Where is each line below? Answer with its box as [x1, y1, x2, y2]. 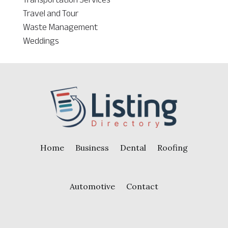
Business [75, 142, 109, 153]
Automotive [69, 181, 115, 191]
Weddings [22, 32, 59, 49]
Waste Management [22, 18, 98, 36]
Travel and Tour [22, 4, 78, 22]
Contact [126, 181, 158, 191]
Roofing [157, 142, 188, 153]
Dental [120, 142, 146, 153]
